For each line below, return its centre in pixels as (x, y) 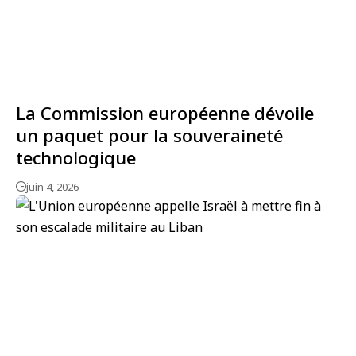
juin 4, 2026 (52, 186)
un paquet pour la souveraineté (149, 135)
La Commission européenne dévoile (165, 112)
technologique (76, 157)
